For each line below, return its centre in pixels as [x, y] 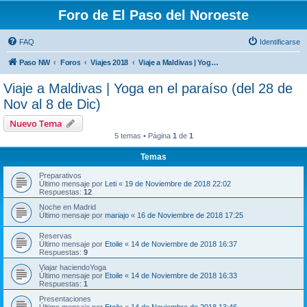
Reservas [56, 236]
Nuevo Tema [36, 123]
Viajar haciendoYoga [73, 267]
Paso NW [35, 62]
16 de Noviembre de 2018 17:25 [190, 215]
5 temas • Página [143, 136]
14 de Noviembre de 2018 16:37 [184, 244]
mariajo [117, 215]
